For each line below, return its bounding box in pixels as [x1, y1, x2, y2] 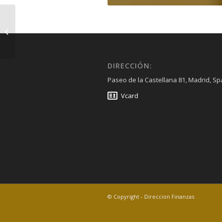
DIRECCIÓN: [108, 61, 152, 71]
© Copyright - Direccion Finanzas [108, 193, 194, 201]
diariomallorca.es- [17, 22, 71, 31]
